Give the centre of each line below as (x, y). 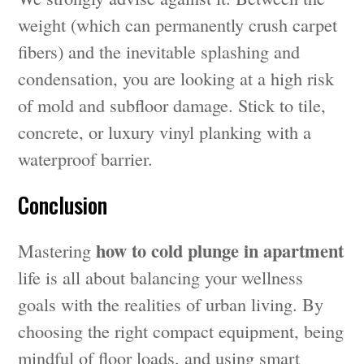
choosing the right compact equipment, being (181, 330)
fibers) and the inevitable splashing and (159, 51)
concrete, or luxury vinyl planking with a (165, 131)
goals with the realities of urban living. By (171, 303)
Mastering (57, 250)
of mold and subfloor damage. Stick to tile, (172, 104)
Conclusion (63, 204)
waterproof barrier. (86, 158)
